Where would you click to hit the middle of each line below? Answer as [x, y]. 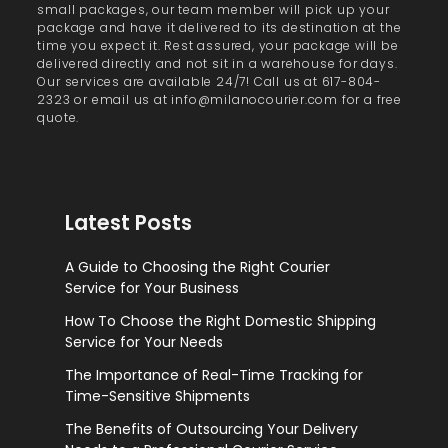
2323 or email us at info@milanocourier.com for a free [219, 99]
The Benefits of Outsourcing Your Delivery [211, 429]
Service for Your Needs [143, 342]
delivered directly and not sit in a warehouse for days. [217, 63]
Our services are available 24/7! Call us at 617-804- [209, 81]
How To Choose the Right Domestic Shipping [220, 321]
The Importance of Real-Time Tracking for [213, 375]
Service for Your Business [151, 288]
